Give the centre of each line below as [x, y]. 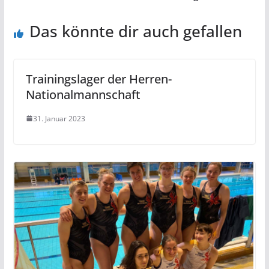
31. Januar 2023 [59, 118]
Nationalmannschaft [83, 94]
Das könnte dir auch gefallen [135, 31]
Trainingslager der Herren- [98, 79]
